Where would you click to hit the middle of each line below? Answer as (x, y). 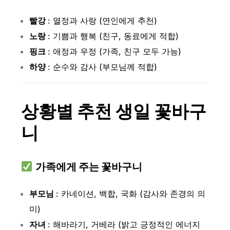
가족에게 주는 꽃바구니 (89, 167)
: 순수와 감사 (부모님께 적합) (102, 66)
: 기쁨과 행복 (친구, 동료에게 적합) (113, 36)
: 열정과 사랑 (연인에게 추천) (102, 20)
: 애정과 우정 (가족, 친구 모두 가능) (114, 51)
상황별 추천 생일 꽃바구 (113, 111)
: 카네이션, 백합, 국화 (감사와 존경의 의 (130, 194)
